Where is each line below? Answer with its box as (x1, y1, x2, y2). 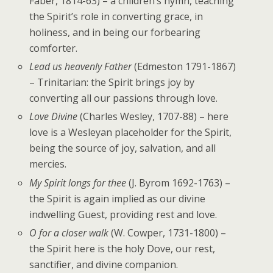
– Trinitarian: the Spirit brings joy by (29, 76, 195, 90)
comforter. (29, 41, 78, 55)
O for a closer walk (29, 225, 109, 239)
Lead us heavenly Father (29, 60, 132, 74)
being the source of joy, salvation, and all (29, 141, 216, 155)
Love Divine (29, 110, 78, 124)
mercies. (29, 157, 67, 171)
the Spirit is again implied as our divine (29, 191, 206, 205)
